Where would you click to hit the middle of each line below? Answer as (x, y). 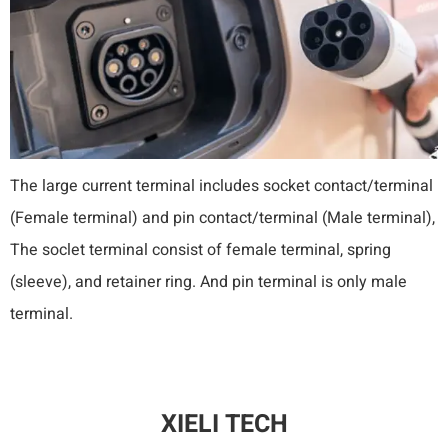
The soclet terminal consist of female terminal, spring (200, 249)
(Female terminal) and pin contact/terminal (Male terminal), (222, 217)
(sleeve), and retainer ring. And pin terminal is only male (208, 281)
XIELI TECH (224, 424)
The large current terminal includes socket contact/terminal (221, 185)
